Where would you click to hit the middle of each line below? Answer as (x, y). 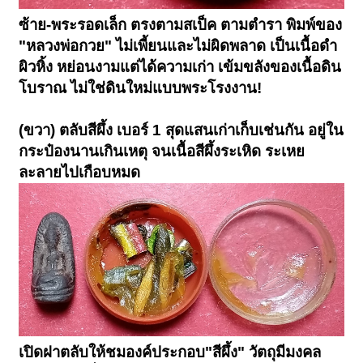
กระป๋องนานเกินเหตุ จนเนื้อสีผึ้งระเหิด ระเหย (162, 152)
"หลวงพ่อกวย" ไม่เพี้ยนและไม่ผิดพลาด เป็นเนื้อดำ (178, 46)
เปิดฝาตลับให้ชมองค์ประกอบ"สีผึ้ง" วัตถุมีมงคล (170, 352)
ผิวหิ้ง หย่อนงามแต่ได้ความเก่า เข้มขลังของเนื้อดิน (180, 67)
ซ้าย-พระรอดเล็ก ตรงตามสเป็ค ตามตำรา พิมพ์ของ (181, 25)
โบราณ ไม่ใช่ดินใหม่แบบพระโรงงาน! (141, 88)
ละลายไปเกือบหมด (80, 173)
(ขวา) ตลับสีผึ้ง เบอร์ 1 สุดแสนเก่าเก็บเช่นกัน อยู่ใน (181, 130)
